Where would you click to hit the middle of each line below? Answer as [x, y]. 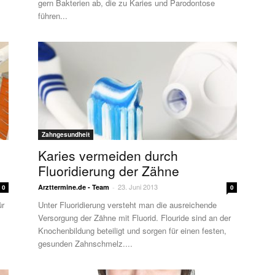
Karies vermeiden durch [108, 155]
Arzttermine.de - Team [74, 187]
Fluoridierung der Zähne [109, 171]
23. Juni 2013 [138, 187]
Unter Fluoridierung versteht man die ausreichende [127, 205]
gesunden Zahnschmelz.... [85, 243]
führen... [53, 16]
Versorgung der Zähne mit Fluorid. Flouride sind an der [134, 218]
